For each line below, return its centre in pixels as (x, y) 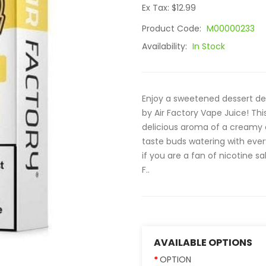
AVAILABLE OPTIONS (203, 243)
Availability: (166, 46)
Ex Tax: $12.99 (169, 8)
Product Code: (173, 28)
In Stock (209, 46)
